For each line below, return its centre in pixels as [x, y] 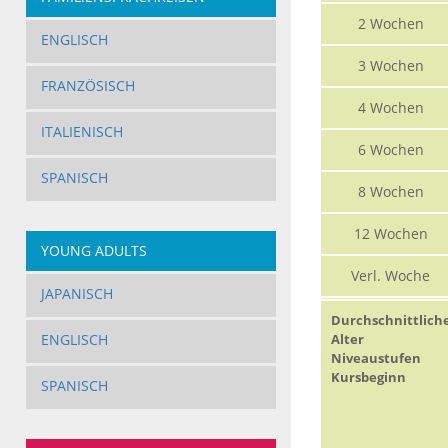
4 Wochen [390, 108]
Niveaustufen [375, 358]
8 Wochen [390, 192]
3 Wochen [390, 66]
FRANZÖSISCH [87, 86]
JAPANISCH [76, 294]
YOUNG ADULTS [93, 251]
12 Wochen [390, 234]
